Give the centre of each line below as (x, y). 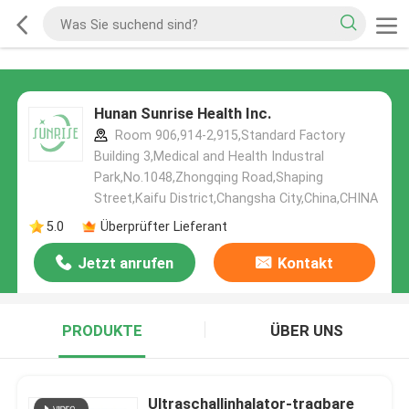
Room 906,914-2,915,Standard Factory (228, 136)
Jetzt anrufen (126, 263)
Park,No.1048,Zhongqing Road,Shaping (208, 178)
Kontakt (305, 263)
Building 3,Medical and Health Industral (209, 157)
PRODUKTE (102, 331)
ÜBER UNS (307, 331)
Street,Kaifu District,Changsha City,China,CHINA (236, 199)
